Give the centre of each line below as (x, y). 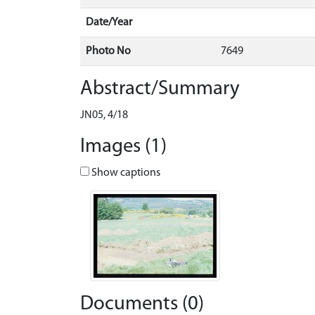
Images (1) (123, 147)
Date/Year (109, 22)
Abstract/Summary (160, 89)
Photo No (108, 51)
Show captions (125, 173)
